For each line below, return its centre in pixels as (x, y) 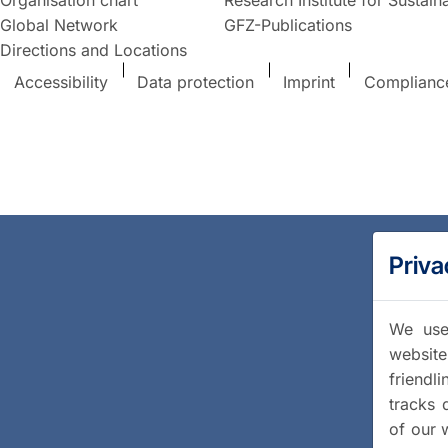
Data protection (196, 82)
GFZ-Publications (287, 24)
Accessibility (61, 82)
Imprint (308, 82)
